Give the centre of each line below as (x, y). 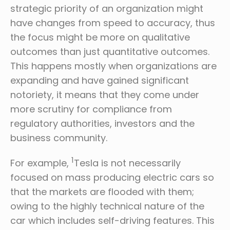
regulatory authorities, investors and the (102, 123)
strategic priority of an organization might (107, 8)
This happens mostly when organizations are (113, 66)
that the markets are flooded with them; (102, 192)
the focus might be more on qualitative (100, 37)
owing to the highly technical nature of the (107, 206)
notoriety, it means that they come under (105, 95)
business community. (59, 138)
